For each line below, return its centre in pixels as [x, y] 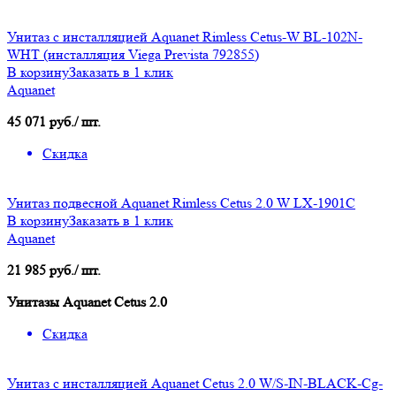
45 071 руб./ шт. [54, 122]
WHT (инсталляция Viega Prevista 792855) [133, 55]
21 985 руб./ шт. [54, 270]
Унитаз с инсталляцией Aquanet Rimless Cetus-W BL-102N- [185, 37]
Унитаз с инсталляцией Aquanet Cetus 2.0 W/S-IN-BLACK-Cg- [195, 384]
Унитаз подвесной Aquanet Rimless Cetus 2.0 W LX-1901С [181, 203]
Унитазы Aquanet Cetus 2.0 [87, 302]
